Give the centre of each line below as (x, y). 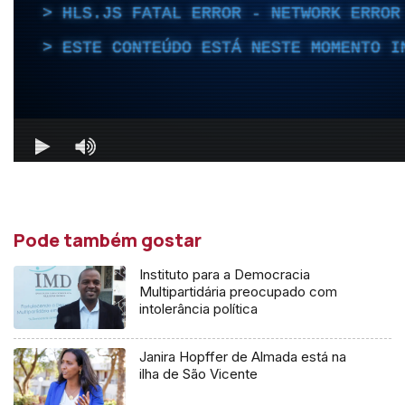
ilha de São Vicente (199, 373)
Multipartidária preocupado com (239, 291)
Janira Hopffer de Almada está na (243, 356)
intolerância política (199, 308)
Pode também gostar (108, 240)
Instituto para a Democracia (225, 274)
